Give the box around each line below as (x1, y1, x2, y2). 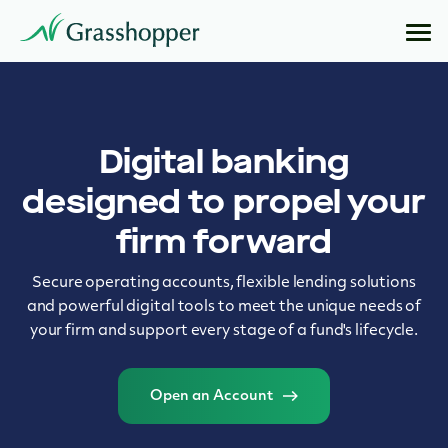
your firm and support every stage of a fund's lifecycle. (29, 324, 419, 339)
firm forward (115, 220, 333, 264)
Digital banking (99, 140, 349, 184)
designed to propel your (22, 180, 426, 224)
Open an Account (150, 389, 273, 404)
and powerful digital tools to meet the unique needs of (26, 300, 422, 315)
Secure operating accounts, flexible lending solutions (32, 276, 416, 291)
